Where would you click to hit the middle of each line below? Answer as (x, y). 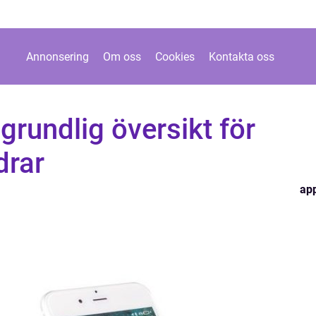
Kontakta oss (242, 56)
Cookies (175, 56)
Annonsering (57, 56)
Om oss (122, 56)
